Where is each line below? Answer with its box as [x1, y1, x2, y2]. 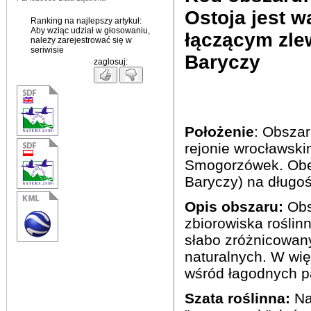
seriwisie [31, 45, 64, 55]
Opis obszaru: [185, 199, 283, 215]
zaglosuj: [94, 57, 128, 67]
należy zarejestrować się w [31, 35, 132, 45]
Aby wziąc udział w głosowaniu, [31, 26, 150, 35]
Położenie [185, 124, 254, 140]
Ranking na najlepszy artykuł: [31, 16, 142, 26]
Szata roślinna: [185, 290, 294, 306]
